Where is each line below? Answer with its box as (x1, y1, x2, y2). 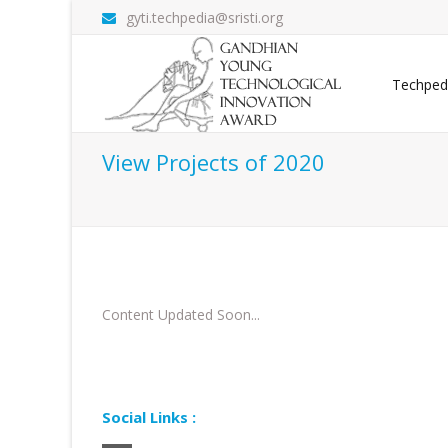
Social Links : (102, 407, 196, 427)
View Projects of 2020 (102, 147, 325, 177)
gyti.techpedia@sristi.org (126, 8, 283, 27)
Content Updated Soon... (102, 305, 260, 324)
